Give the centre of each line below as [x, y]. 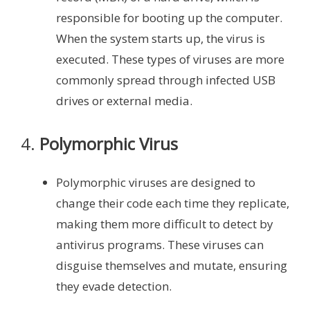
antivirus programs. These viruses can [160, 245]
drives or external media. [124, 100]
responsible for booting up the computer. [169, 17]
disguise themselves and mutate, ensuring [172, 266]
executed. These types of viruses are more [170, 59]
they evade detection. [114, 286]
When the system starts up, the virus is [161, 38]
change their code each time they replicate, [173, 203]
